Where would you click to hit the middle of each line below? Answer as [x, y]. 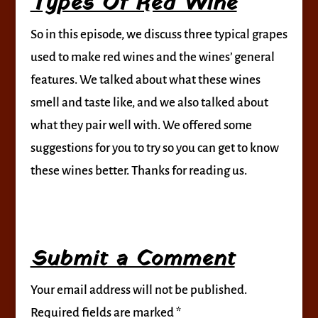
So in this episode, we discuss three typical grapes [159, 34]
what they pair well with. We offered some [141, 125]
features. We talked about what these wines [145, 80]
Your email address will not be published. [138, 290]
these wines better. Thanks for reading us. [138, 171]
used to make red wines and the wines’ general [152, 57]
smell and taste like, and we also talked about [149, 103]
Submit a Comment [132, 259]
